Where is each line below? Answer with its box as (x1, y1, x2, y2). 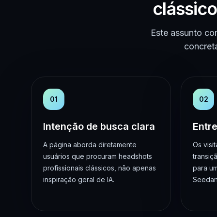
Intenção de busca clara (43, 120, 155, 132)
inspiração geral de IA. (43, 175, 114, 184)
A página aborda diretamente (43, 140, 137, 149)
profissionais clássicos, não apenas (43, 163, 156, 172)
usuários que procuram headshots (43, 152, 152, 160)
